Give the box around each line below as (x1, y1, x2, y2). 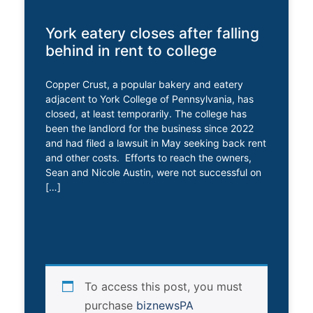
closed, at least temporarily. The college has (45, 107, 247, 119)
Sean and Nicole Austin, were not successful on (45, 166, 261, 178)
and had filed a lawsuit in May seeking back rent (45, 136, 266, 149)
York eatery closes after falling (45, 24, 259, 42)
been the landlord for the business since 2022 (45, 122, 254, 134)
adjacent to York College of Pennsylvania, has (45, 92, 254, 105)
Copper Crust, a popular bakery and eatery (45, 78, 243, 90)
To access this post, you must (85, 279, 242, 293)
